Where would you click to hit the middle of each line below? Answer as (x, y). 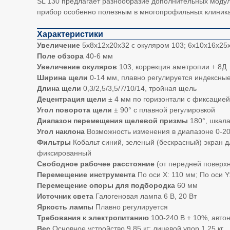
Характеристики (70, 34)
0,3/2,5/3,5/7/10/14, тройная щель (139, 88)
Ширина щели (62, 78)
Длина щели (59, 88)
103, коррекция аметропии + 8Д (172, 67)
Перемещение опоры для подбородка (106, 185)
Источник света (65, 196)
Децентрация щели (72, 99)
